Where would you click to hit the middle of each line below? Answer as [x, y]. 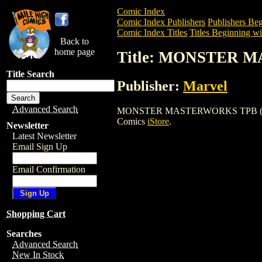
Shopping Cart [36, 214]
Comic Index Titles [152, 32]
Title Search [30, 74]
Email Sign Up [40, 146]
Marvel [205, 86]
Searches [24, 234]
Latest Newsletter [44, 136]
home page [75, 52]
